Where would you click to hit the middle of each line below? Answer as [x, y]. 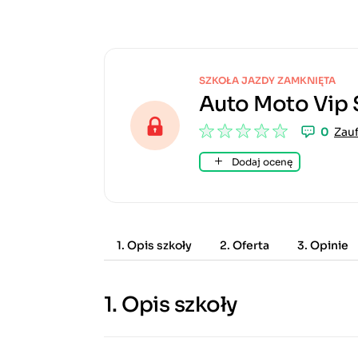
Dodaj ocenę [261, 162]
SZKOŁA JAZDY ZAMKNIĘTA [267, 80]
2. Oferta [245, 245]
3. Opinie [323, 245]
